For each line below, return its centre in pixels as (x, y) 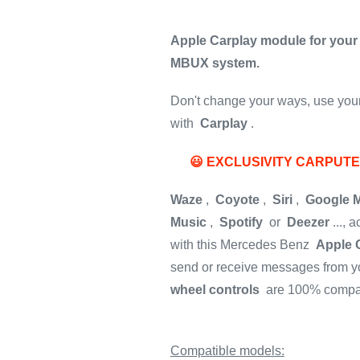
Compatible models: (227, 350)
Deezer (308, 223)
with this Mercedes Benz (239, 245)
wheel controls (215, 290)
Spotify (241, 223)
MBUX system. (215, 63)
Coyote (237, 200)
